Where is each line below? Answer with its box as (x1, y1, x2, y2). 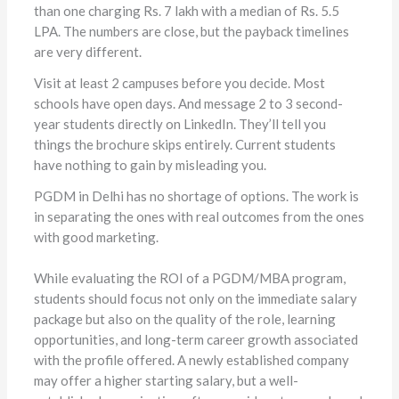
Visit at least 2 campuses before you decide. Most (33, 75, 325, 92)
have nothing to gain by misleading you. (33, 157, 266, 174)
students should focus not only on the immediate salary (33, 290, 357, 307)
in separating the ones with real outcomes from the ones (33, 208, 364, 225)
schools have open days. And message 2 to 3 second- (33, 95, 343, 112)
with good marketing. (33, 229, 159, 246)
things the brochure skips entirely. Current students (33, 136, 336, 153)
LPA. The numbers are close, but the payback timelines (33, 23, 349, 40)
